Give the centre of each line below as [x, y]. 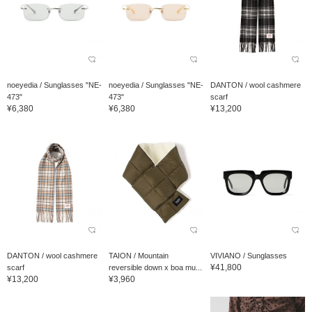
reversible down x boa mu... [155, 268]
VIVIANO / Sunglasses [248, 256]
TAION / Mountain [138, 256]
